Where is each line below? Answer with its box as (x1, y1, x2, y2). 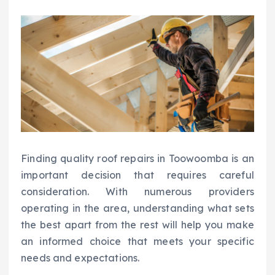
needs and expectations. (21, 252, 140, 265)
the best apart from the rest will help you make (21, 219, 254, 231)
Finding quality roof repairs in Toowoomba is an (21, 152, 254, 165)
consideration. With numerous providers (21, 185, 254, 198)
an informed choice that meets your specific (21, 235, 254, 248)
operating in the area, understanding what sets (21, 202, 254, 215)
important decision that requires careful (21, 169, 254, 182)
